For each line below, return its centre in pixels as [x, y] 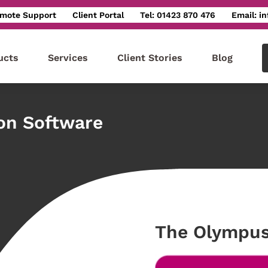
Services [68, 58]
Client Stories [150, 58]
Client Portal [98, 15]
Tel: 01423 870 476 [178, 15]
